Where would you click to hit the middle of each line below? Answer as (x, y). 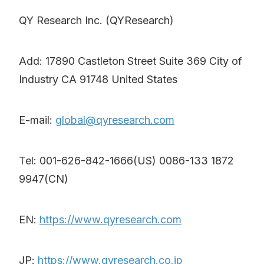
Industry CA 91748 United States (98, 80)
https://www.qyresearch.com (110, 220)
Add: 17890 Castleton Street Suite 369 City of (131, 61)
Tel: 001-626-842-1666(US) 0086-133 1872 (126, 161)
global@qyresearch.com (115, 120)
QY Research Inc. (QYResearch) (96, 21)
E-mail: (37, 120)
